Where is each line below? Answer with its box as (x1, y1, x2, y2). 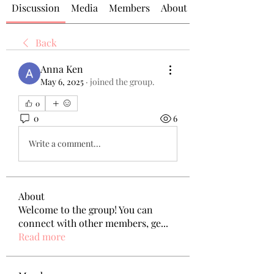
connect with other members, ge (18, 216, 161, 229)
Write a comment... (29, 138, 101, 150)
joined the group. (90, 75, 155, 87)
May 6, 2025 (40, 75, 84, 87)
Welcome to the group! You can (18, 202, 153, 216)
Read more (18, 229, 65, 243)
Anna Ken (40, 62, 83, 75)
